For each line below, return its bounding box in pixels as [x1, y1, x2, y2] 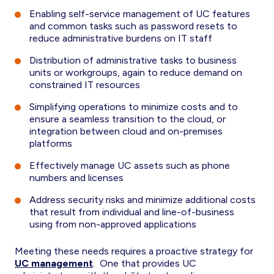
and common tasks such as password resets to [29, 20, 237, 32]
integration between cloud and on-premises [29, 125, 223, 137]
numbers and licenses [29, 172, 124, 183]
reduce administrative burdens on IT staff [29, 32, 212, 44]
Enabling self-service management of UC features [29, 8, 250, 20]
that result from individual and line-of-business [29, 206, 234, 218]
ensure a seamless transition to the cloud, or [29, 113, 226, 125]
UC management [15, 257, 93, 269]
